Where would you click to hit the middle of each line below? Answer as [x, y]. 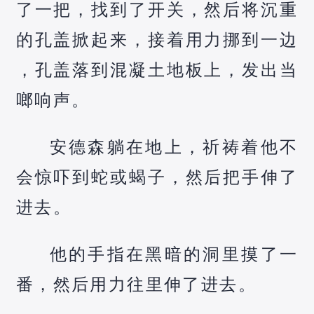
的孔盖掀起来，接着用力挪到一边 [157, 39]
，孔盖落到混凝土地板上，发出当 [157, 69]
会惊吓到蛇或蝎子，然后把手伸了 [157, 177]
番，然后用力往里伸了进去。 [136, 284]
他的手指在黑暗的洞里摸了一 [174, 254]
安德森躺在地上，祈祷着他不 [174, 146]
